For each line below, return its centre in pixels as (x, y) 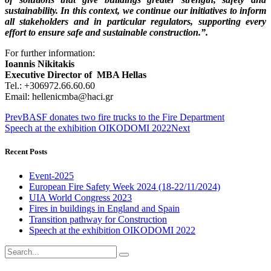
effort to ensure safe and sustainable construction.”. (106, 33)
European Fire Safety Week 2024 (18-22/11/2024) (125, 186)
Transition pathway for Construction (98, 219)
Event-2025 (51, 175)
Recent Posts (26, 152)
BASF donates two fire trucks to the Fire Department (123, 117)
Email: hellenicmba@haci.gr (59, 97)
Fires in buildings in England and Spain (104, 208)
